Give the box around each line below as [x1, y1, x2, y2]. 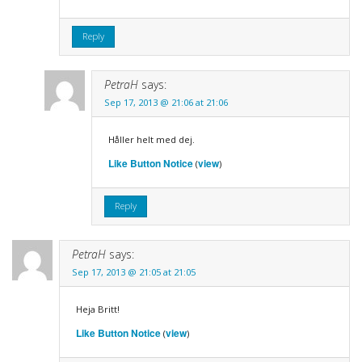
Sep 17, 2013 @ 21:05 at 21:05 [71, 265, 196, 278]
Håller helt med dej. [107, 133, 195, 145]
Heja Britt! [75, 302, 120, 315]
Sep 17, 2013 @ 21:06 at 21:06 [103, 95, 228, 108]
